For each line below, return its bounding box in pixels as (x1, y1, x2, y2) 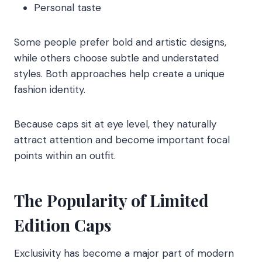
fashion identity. (14, 83, 85, 96)
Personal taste (34, 1, 101, 15)
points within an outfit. (14, 149, 116, 163)
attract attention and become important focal (14, 133, 230, 147)
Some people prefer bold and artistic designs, (14, 36, 226, 49)
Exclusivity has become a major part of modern (14, 247, 234, 260)
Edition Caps (14, 214, 111, 236)
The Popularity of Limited (14, 189, 209, 212)
